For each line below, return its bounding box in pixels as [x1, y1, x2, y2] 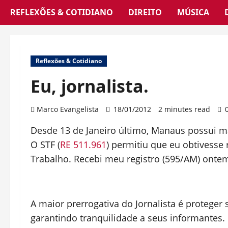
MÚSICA [177, 7, 209, 18]
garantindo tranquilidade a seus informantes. [31, 212, 225, 224]
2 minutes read [158, 104, 210, 114]
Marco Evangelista [37, 104, 99, 114]
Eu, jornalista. [31, 74, 149, 98]
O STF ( [31, 138, 60, 151]
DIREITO [128, 7, 162, 18]
